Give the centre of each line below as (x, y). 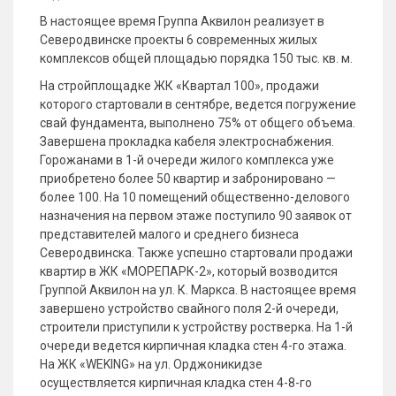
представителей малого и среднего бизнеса (169, 234)
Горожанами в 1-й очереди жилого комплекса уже (187, 160)
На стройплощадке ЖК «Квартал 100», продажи (179, 86)
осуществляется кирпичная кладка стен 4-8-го (176, 383)
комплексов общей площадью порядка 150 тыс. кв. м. (196, 58)
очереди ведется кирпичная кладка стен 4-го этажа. (193, 346)
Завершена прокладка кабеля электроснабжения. (187, 141)
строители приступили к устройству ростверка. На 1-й (196, 327)
